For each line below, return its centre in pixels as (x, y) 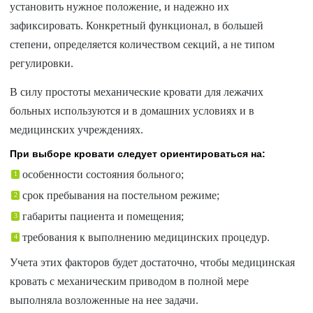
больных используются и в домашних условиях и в (132, 110)
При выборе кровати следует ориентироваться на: (138, 153)
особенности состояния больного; (103, 174)
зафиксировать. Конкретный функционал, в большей (137, 25)
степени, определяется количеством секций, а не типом (143, 44)
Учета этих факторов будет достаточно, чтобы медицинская (153, 262)
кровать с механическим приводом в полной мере (130, 281)
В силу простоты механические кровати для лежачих (137, 92)
